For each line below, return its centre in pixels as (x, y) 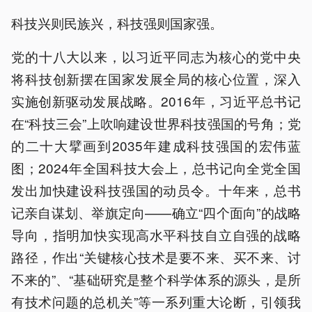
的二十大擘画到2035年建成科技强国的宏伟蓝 (156, 145)
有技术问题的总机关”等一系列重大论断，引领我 (156, 301)
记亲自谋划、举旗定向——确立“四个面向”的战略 (156, 212)
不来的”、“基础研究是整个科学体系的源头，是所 (156, 279)
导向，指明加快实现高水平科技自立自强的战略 (156, 234)
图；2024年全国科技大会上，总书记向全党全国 (156, 167)
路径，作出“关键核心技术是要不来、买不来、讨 (156, 256)
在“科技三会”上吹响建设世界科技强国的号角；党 (156, 123)
